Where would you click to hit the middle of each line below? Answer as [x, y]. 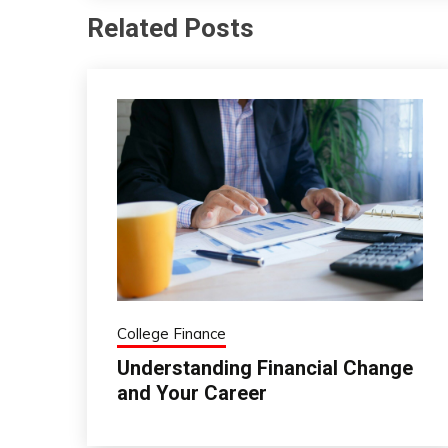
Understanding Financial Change [265, 368]
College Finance [171, 334]
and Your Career [192, 393]
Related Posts [170, 27]
